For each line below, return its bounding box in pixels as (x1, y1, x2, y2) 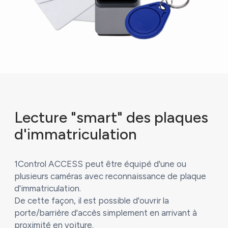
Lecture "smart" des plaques (14, 108, 208, 127)
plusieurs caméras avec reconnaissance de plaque (14, 171, 206, 182)
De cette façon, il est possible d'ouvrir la (14, 195, 169, 206)
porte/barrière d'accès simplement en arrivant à (14, 208, 197, 218)
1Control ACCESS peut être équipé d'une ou (14, 159, 186, 169)
